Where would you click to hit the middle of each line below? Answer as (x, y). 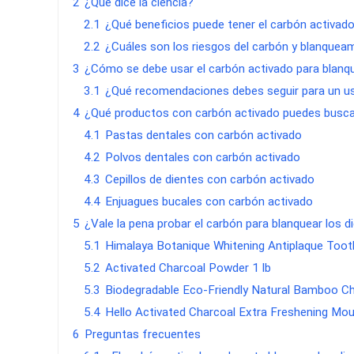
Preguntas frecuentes (143, 334)
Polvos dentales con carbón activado (203, 157)
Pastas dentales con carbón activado (204, 135)
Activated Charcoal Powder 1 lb (188, 267)
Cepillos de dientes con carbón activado (210, 179)
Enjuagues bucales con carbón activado (209, 201)
